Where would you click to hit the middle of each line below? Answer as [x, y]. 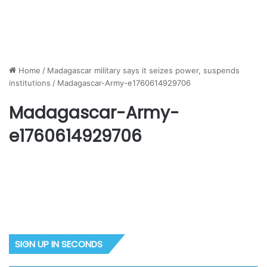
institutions [30, 83]
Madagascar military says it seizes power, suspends [143, 70]
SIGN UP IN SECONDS [59, 244]
